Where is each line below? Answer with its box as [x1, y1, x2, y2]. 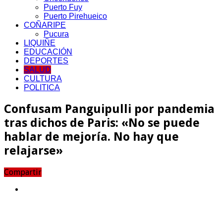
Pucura [44, 29, 69, 38]
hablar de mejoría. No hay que [4, 129, 179, 144]
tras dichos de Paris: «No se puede [4, 115, 200, 130]
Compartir [4, 167, 42, 177]
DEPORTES [24, 56, 68, 65]
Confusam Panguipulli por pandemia [4, 102, 215, 116]
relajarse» [4, 143, 63, 158]
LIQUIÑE [24, 38, 55, 47]
